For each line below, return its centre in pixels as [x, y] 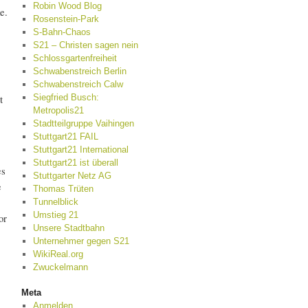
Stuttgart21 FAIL [65, 136]
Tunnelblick [55, 202]
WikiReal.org [58, 254]
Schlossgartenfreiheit [75, 58]
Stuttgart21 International [80, 150]
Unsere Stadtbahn [68, 228]
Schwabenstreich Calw [78, 84]
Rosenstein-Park [66, 19]
